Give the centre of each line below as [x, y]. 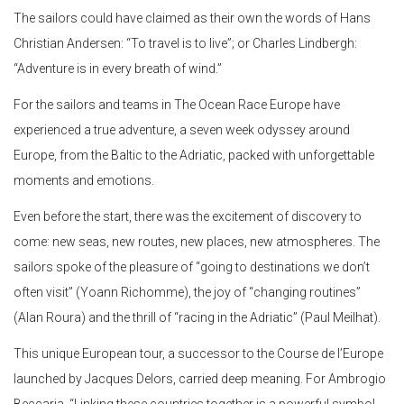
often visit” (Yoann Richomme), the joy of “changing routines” [187, 293]
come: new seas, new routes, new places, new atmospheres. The [197, 242]
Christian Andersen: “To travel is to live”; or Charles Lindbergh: [185, 44]
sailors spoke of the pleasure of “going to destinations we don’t [192, 267]
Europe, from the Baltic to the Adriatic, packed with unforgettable [194, 156]
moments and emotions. [84, 181]
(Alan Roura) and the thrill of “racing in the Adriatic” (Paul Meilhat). [197, 318]
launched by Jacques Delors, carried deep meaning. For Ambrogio [200, 379]
